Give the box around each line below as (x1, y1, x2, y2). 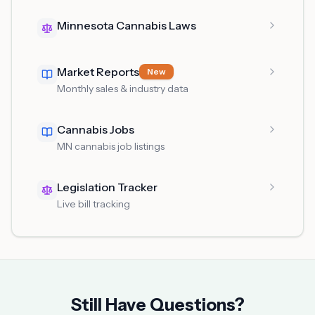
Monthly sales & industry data (57, 82, 188, 95)
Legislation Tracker (57, 180, 157, 194)
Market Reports (57, 65, 139, 79)
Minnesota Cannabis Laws (57, 18, 196, 32)
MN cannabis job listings (57, 140, 165, 153)
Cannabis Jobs (57, 122, 134, 136)
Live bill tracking (57, 198, 130, 210)
